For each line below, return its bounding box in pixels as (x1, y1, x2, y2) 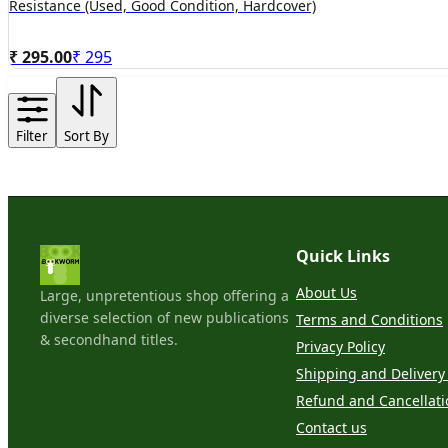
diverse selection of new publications (40, 308, 289, 328)
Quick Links (296, 245, 390, 268)
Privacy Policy (296, 337, 385, 357)
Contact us (296, 418, 367, 438)
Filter (16, 127, 48, 146)
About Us (296, 283, 357, 303)
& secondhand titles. (40, 330, 178, 350)
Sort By (64, 127, 109, 146)
